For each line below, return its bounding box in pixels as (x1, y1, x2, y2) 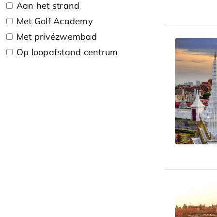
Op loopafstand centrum (16, 46, 118, 58)
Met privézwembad (16, 31, 97, 42)
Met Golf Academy (16, 15, 93, 27)
